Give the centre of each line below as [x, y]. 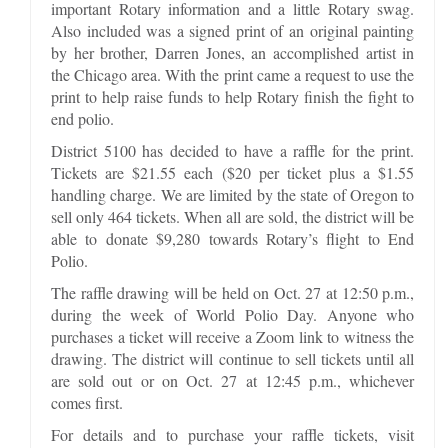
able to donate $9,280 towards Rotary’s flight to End [233, 238]
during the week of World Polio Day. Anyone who [233, 314]
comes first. [87, 402]
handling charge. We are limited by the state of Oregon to [233, 194]
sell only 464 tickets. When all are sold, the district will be [233, 216]
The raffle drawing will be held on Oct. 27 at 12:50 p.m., [233, 292]
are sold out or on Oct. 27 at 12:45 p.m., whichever [233, 380]
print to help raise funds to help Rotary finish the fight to [233, 96]
